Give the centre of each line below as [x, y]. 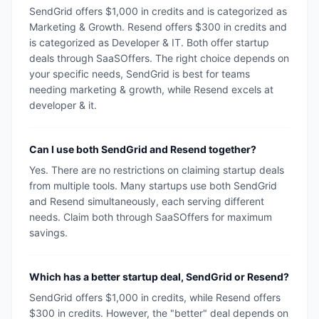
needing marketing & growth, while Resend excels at [151, 89]
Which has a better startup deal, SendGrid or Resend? [159, 277]
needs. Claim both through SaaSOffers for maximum [151, 217]
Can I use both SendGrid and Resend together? [143, 149]
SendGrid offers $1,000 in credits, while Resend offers [155, 297]
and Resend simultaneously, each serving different [147, 201]
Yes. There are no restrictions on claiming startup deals [157, 170]
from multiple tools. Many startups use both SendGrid [153, 185]
